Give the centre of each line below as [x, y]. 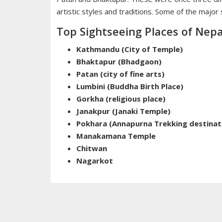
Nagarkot [95, 161]
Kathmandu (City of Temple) [130, 49]
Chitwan [92, 148]
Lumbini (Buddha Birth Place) [130, 86]
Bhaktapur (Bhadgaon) [119, 62]
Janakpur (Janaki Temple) [123, 111]
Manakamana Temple [116, 136]
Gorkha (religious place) [121, 99]
